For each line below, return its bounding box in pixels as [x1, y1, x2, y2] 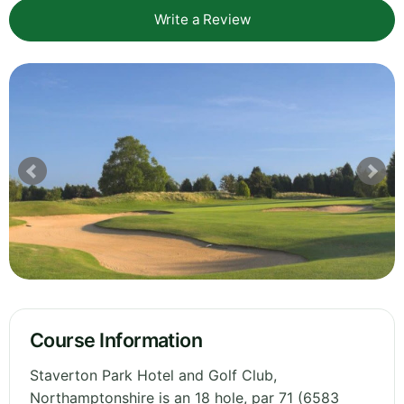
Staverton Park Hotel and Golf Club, [30, 366, 277, 385]
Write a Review [153, 11, 251, 29]
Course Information [30, 328, 203, 353]
